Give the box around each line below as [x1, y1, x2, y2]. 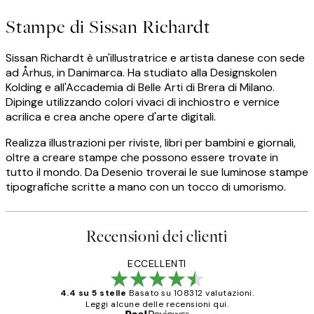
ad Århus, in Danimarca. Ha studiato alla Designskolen [6, 64, 277, 80]
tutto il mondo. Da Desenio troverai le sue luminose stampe [6, 164, 308, 179]
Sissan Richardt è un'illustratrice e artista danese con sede [6, 50, 305, 65]
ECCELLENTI [128, 257, 186, 270]
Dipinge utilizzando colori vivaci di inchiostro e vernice [6, 94, 280, 109]
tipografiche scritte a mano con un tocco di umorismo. [6, 179, 286, 194]
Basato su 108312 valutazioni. [128, 287, 254, 299]
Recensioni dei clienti [86, 225, 228, 247]
